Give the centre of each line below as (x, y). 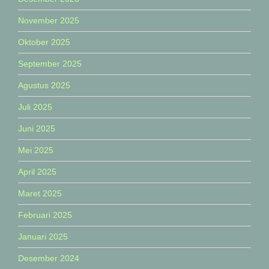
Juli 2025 (35, 107)
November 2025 (49, 21)
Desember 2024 (49, 258)
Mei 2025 (36, 150)
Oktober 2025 (44, 42)
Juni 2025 (37, 129)
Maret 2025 (40, 194)
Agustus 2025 (44, 86)
